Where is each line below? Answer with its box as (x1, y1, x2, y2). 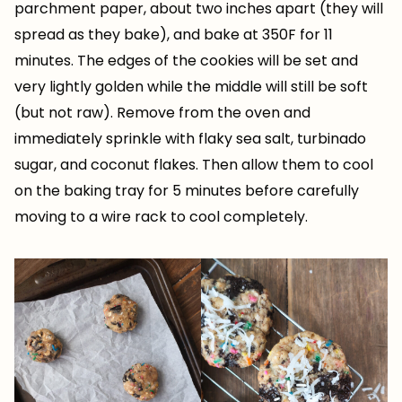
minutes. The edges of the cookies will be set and (14, 50, 358, 72)
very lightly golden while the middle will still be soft (14, 76, 368, 98)
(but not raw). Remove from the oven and (14, 102, 310, 124)
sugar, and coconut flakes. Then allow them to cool (14, 154, 373, 176)
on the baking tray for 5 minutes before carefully (14, 180, 359, 202)
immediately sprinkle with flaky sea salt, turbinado (14, 128, 366, 150)
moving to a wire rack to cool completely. (14, 206, 308, 228)
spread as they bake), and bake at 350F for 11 (14, 24, 333, 46)
